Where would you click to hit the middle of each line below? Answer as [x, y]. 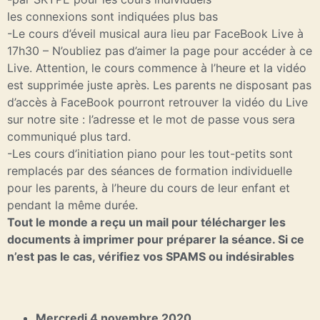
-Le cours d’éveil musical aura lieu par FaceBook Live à [155, 33]
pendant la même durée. [72, 205]
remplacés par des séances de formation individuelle [150, 170]
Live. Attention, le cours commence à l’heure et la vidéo [157, 67]
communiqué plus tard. [69, 136]
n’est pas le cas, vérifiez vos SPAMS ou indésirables [151, 256]
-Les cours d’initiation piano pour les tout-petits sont [150, 153]
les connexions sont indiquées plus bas [112, 16]
